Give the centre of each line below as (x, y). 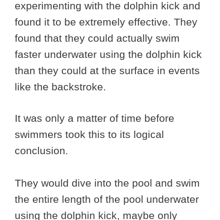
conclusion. (41, 151)
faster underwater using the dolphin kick (108, 54)
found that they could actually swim (97, 38)
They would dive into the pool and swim (107, 183)
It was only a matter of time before (95, 118)
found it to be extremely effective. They (106, 22)
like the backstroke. (60, 86)
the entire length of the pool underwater (107, 199)
